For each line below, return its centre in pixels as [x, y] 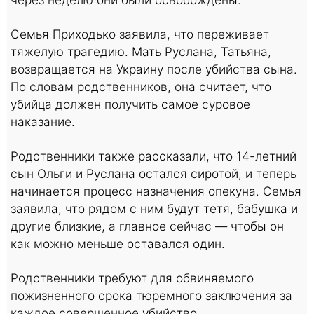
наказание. [43, 122]
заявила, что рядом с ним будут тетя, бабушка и [154, 209]
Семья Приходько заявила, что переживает [140, 34]
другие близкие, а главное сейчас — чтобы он [147, 226]
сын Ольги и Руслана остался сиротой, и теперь [153, 174]
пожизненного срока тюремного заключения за [151, 296]
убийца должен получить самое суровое [130, 104]
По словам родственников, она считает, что [141, 87]
